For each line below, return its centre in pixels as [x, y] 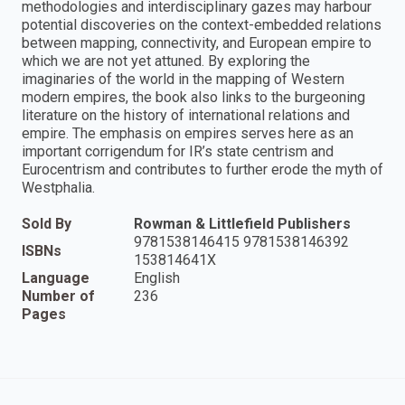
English [157, 278]
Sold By [47, 224]
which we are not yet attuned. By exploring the [166, 61]
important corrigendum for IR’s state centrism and [178, 152]
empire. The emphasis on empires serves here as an [188, 134]
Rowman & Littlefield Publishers [242, 224]
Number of [58, 297]
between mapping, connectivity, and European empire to [197, 43]
